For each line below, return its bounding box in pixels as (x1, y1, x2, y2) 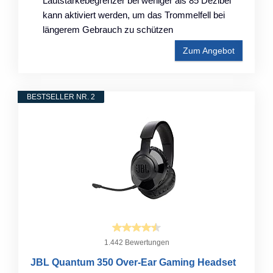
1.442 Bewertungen (104, 238, 169, 247)
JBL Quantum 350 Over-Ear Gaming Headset (30, 257, 236, 268)
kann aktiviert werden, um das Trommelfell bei (43, 9, 225, 20)
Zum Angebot (183, 45, 235, 55)
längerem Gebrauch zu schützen (43, 24, 173, 35)
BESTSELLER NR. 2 (27, 92, 95, 101)
